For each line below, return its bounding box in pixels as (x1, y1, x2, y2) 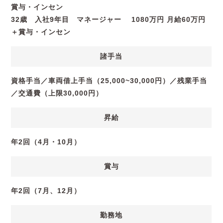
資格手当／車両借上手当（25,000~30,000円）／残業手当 (11, 76, 208, 85)
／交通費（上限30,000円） (11, 89, 104, 97)
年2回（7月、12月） (11, 186, 82, 195)
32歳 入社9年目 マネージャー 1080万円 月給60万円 (11, 15, 206, 23)
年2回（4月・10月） (11, 137, 82, 146)
